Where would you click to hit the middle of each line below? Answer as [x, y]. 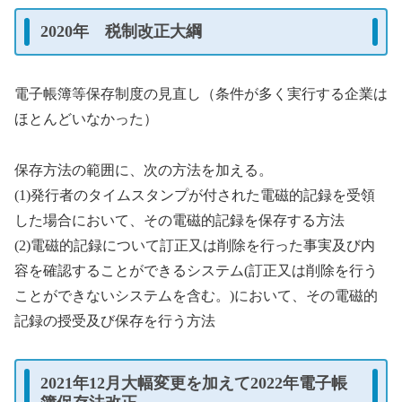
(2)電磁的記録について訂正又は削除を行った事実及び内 [195, 245]
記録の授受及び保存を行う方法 [115, 320]
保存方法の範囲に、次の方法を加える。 [144, 170]
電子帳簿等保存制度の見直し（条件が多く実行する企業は [201, 93]
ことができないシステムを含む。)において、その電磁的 [196, 295]
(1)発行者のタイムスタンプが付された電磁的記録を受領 [195, 195]
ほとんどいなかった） [86, 118]
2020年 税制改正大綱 [121, 32]
